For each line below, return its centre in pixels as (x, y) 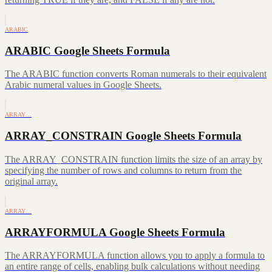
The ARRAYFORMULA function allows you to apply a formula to (135, 256)
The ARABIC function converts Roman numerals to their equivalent (136, 74)
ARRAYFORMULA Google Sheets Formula (115, 232)
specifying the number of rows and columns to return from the (123, 170)
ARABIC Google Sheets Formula (87, 50)
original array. (31, 181)
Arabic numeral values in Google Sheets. (83, 85)
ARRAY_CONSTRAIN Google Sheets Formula (123, 136)
